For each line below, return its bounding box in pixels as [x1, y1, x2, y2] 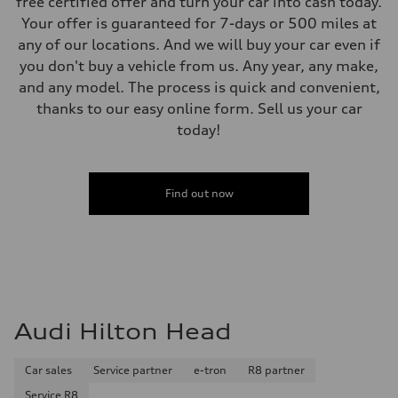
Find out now [164, 186, 234, 200]
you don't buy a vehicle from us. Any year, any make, [20, 56, 378, 75]
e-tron [194, 362, 227, 377]
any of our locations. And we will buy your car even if [18, 35, 380, 53]
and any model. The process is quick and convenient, [18, 77, 380, 96]
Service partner [93, 362, 172, 377]
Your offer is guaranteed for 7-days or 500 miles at [21, 13, 377, 32]
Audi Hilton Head [14, 317, 232, 345]
